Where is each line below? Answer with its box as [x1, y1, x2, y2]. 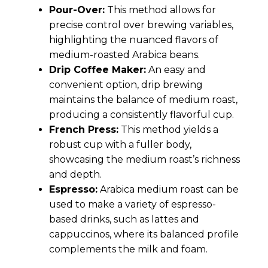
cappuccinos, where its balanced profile [49, 228, 239, 240]
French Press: [49, 123, 119, 135]
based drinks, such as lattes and [49, 213, 200, 225]
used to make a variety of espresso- [49, 198, 217, 210]
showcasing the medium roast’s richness [49, 153, 240, 165]
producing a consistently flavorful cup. [49, 108, 234, 120]
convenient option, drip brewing [49, 78, 203, 90]
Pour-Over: [49, 4, 105, 16]
